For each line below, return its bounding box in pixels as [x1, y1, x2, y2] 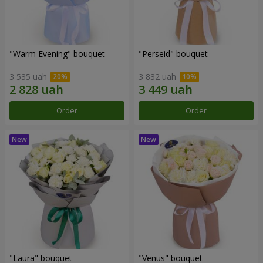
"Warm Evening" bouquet [9, 48, 105, 60]
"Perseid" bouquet [139, 48, 208, 60]
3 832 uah [139, 70, 176, 82]
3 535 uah [9, 70, 47, 82]
